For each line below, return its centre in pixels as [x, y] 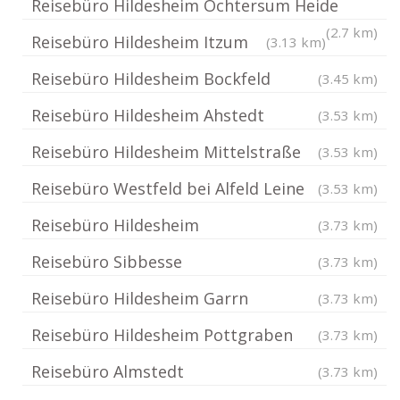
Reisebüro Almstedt [108, 371]
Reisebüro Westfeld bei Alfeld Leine [168, 188]
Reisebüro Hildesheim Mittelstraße [166, 151]
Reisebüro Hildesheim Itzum [140, 42]
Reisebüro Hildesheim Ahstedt [148, 115]
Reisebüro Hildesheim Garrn [140, 298]
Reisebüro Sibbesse [107, 261]
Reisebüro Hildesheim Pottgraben [162, 334]
